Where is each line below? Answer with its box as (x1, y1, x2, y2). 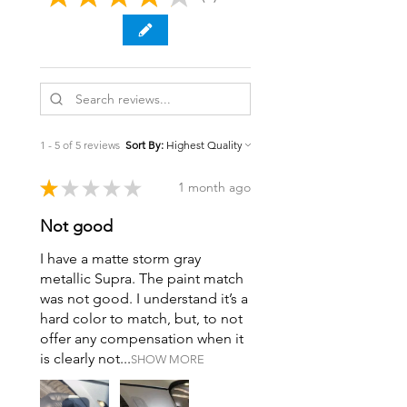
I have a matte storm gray (40, 249, 201, 267)
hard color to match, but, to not (40, 309, 243, 327)
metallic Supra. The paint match (40, 269, 243, 287)
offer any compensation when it (40, 329, 243, 347)
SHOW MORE (131, 352, 204, 366)
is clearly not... (40, 349, 131, 367)
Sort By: (125, 137, 164, 152)
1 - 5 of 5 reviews (40, 137, 120, 152)
